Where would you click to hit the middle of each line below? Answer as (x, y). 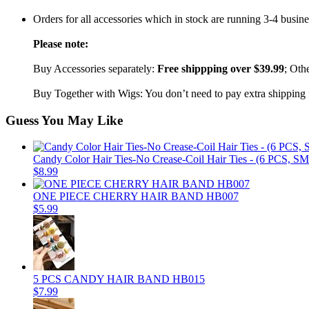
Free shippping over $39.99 (221, 68)
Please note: (61, 43)
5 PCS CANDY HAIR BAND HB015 (119, 279)
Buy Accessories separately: (95, 68)
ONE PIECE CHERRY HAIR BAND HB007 (136, 197)
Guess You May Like (64, 120)
